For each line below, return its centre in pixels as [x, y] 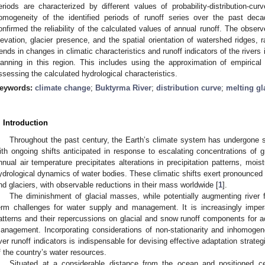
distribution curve [189, 88]
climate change [63, 88]
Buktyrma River [123, 88]
